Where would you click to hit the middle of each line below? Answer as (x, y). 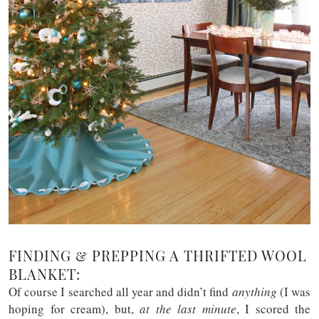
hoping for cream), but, (74, 309)
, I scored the (273, 309)
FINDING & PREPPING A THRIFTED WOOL (158, 255)
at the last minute (188, 309)
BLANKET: (45, 274)
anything (254, 292)
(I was (294, 292)
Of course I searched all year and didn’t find (120, 292)
